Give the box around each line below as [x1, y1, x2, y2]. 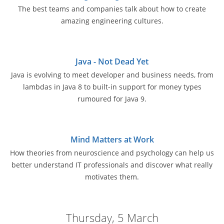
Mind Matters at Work [70, 133, 154, 145]
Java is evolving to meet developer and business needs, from [10, 70, 213, 79]
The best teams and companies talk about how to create [18, 4, 206, 14]
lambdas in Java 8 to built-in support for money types [22, 82, 201, 91]
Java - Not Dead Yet [75, 56, 148, 67]
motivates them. [85, 171, 139, 181]
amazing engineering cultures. [60, 16, 163, 26]
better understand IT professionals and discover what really [11, 159, 212, 169]
